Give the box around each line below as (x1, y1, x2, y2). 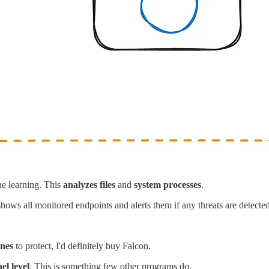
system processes (134, 180, 201, 190)
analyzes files (63, 180, 115, 190)
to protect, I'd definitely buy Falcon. (13, 241, 151, 252)
